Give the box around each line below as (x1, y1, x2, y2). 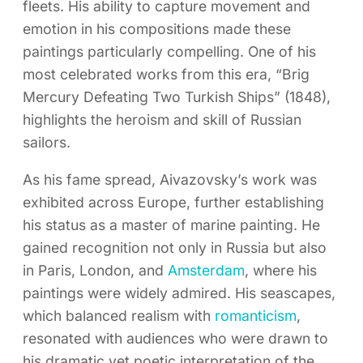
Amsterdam (168, 261, 245, 279)
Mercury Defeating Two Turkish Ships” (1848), (23, 88, 331, 105)
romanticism (215, 306, 297, 324)
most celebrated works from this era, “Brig (23, 66, 310, 83)
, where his (245, 261, 317, 279)
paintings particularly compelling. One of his (23, 43, 316, 60)
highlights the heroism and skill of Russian (23, 111, 301, 128)
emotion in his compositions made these (23, 20, 291, 37)
